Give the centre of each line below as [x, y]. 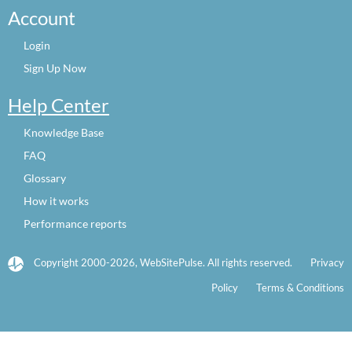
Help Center [59, 105]
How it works [56, 201]
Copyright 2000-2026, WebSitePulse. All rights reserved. [163, 262]
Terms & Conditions [300, 288]
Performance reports [75, 224]
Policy [225, 288]
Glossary [45, 178]
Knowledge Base [64, 132]
